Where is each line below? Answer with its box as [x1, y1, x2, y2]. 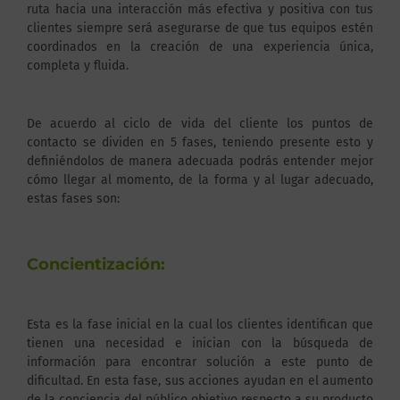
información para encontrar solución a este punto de [27, 354, 373, 370]
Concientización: [27, 254, 165, 274]
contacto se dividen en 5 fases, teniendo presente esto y [27, 135, 373, 151]
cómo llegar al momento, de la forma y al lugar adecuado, [27, 172, 373, 188]
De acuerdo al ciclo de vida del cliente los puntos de [27, 116, 373, 132]
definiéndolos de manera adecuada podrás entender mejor [27, 154, 373, 170]
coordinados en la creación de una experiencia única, [27, 38, 373, 54]
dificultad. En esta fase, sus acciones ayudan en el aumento [27, 372, 373, 388]
